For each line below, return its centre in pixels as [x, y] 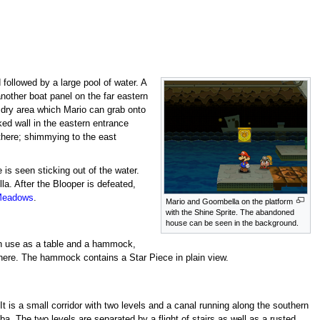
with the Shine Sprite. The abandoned [230, 212]
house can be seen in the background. [232, 223]
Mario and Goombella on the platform [230, 202]
